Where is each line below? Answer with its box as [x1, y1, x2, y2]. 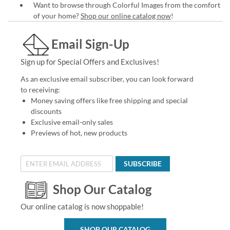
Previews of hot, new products [30, 128, 127, 137]
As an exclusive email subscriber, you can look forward [20, 74, 194, 83]
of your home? [33, 11, 81, 20]
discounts [30, 106, 62, 116]
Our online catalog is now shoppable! [20, 201, 144, 211]
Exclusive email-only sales [30, 117, 113, 126]
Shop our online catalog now [81, 11, 171, 20]
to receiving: [20, 85, 60, 94]
